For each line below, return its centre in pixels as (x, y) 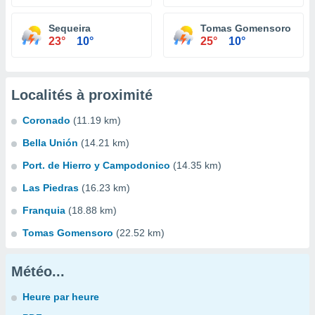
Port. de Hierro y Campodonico (96, 165)
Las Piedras (51, 188)
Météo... (38, 271)
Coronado (46, 120)
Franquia (44, 210)
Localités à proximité (82, 95)
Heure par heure (61, 297)
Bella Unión (50, 143)
